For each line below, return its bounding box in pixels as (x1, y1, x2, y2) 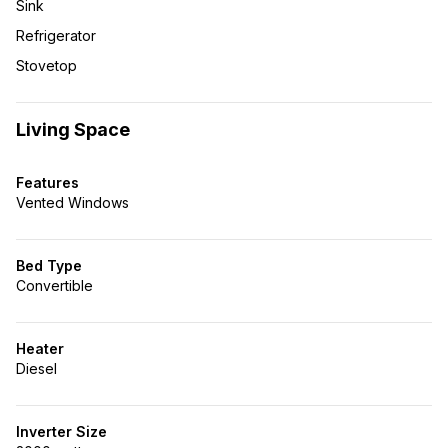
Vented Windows (16, 194, 129, 211)
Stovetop (16, 57, 77, 74)
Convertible (16, 277, 93, 294)
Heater (16, 340, 64, 357)
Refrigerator (16, 27, 96, 44)
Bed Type (16, 257, 82, 274)
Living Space (16, 119, 130, 140)
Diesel (16, 360, 57, 377)
